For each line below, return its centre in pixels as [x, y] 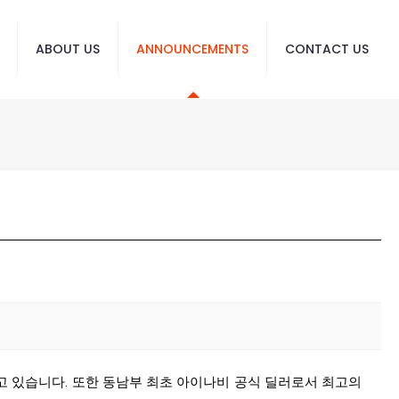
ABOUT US [68, 49]
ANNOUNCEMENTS [192, 49]
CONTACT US [327, 49]
